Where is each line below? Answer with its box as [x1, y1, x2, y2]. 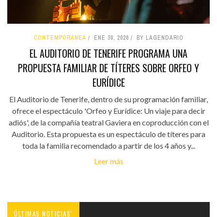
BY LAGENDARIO [136, 34, 184, 42]
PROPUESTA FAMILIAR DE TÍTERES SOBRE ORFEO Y [18, 61, 199, 76]
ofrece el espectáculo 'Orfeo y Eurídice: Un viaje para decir [12, 106, 205, 116]
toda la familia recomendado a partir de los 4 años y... [22, 141, 195, 151]
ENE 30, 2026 [93, 34, 129, 42]
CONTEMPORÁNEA [33, 34, 86, 42]
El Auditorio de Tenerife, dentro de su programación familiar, [9, 94, 208, 104]
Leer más [93, 156, 124, 166]
